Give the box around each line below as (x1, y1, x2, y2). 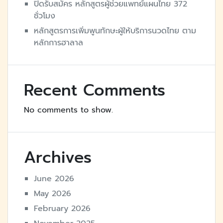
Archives (24, 145, 92, 170)
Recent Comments (24, 78, 165, 103)
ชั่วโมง (34, 10, 55, 22)
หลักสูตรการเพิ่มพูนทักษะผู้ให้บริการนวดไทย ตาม (34, 25, 196, 37)
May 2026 (34, 188, 71, 200)
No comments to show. (24, 104, 113, 116)
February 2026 (34, 203, 91, 215)
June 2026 (34, 173, 74, 185)
